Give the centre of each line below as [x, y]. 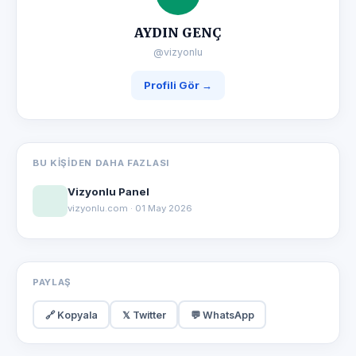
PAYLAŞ [52, 282]
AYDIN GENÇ [178, 33]
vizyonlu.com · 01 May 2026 [130, 208]
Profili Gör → [178, 85]
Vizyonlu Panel [108, 192]
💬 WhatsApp [222, 315]
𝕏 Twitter [144, 315]
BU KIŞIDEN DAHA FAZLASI [101, 163]
